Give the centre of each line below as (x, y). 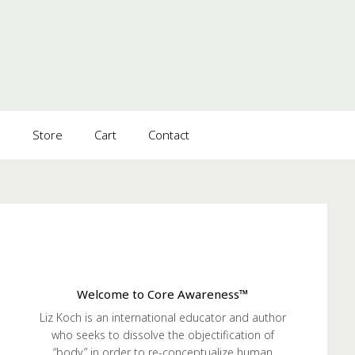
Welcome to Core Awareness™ (162, 294)
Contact (169, 135)
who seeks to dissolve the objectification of (162, 335)
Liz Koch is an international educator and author (162, 317)
